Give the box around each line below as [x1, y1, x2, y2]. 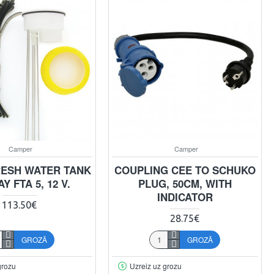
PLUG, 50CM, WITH [138, 176, 232, 191]
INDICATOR [157, 189, 213, 204]
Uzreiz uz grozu [129, 260, 182, 271]
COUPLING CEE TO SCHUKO [114, 162, 256, 177]
